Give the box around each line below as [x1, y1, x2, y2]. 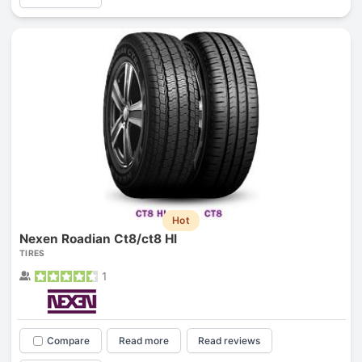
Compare [46, 335, 90, 347]
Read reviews [198, 335, 261, 347]
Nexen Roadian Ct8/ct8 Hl [19, 231, 177, 247]
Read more [119, 335, 170, 347]
